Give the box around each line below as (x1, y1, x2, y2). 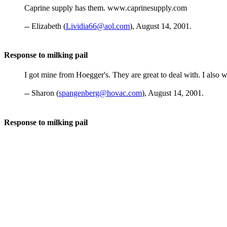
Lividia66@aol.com (66, 21, 130, 30)
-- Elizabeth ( (24, 21, 66, 30)
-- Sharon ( (24, 89, 59, 98)
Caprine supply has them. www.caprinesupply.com (24, 3, 187, 12)
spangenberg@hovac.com (59, 89, 142, 98)
